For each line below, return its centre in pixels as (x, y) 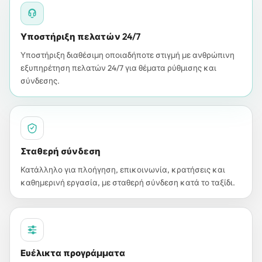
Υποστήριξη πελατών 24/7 (80, 37)
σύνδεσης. (40, 81)
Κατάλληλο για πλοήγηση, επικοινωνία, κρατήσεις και (123, 170)
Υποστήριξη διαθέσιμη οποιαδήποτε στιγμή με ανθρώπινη (127, 55)
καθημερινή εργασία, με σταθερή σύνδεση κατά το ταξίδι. (128, 182)
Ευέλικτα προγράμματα (73, 253)
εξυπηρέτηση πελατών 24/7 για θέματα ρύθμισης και (118, 68)
